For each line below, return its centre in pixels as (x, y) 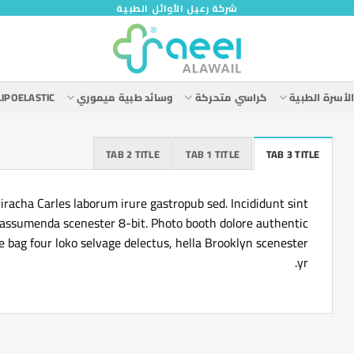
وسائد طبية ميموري (125, 97)
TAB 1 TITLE (213, 154)
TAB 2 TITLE (133, 154)
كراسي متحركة (231, 97)
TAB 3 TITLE (293, 154)
